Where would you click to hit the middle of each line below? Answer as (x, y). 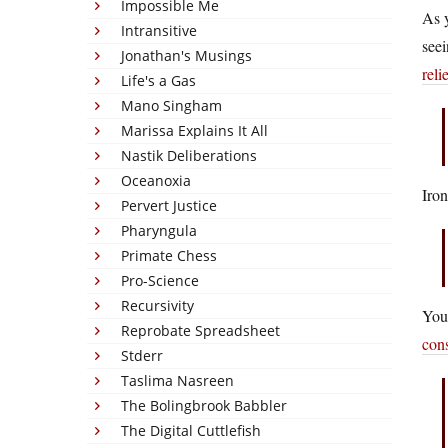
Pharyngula (159, 230)
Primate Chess (169, 255)
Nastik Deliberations (189, 155)
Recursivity (157, 305)
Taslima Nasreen (177, 380)
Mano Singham (171, 105)
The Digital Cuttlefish (191, 430)
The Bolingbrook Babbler (204, 405)
